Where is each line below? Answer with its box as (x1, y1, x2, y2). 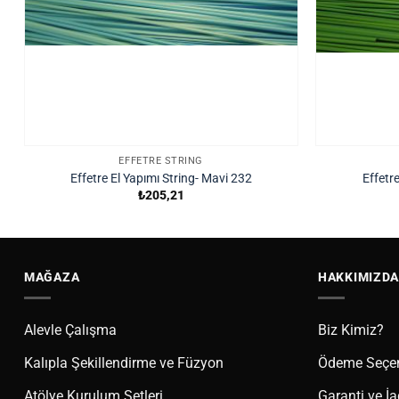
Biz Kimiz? (318, 322, 384, 339)
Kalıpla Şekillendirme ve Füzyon (24, 354, 224, 372)
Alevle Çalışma (24, 322, 117, 339)
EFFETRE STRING (118, 155, 204, 167)
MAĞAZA (24, 269, 80, 284)
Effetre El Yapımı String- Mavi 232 (69, 170, 252, 186)
